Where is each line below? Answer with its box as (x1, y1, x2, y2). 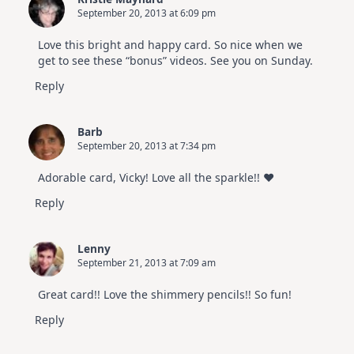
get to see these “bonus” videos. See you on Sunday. (38, 53, 313, 69)
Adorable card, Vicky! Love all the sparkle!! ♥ (38, 170, 274, 186)
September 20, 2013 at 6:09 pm (77, 6, 216, 21)
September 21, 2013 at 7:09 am (77, 256, 216, 270)
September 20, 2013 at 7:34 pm (77, 139, 216, 153)
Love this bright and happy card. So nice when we (38, 37, 303, 53)
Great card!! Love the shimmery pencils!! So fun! (38, 287, 292, 303)
